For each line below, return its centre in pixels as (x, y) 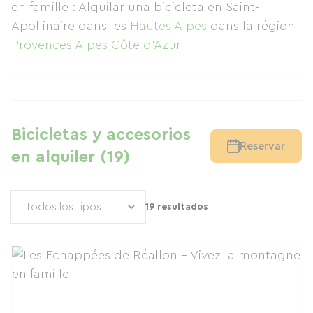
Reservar (262, 146)
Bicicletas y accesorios (101, 135)
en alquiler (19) (71, 157)
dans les (104, 26)
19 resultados (177, 207)
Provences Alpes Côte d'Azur (96, 45)
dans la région (253, 26)
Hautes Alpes (168, 26)
